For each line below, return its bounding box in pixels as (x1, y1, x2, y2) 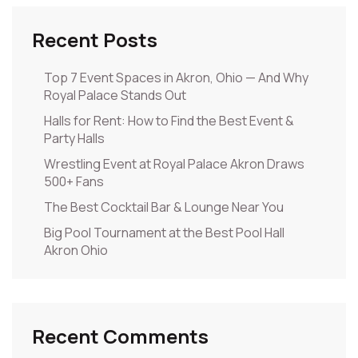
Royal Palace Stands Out (44, 86, 186, 105)
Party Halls (44, 129, 105, 148)
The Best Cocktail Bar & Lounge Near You (44, 198, 284, 217)
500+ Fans (44, 173, 104, 191)
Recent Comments (32, 323, 209, 350)
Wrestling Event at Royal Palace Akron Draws (44, 155, 304, 173)
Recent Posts (32, 26, 157, 54)
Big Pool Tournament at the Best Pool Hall (44, 224, 284, 242)
